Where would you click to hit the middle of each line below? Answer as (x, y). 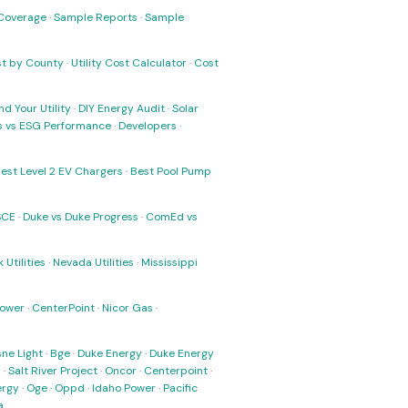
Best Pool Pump (171, 171)
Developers (148, 126)
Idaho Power (124, 388)
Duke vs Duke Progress (81, 217)
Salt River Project (53, 371)
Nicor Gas (127, 308)
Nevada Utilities (93, 262)
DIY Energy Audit (122, 108)
